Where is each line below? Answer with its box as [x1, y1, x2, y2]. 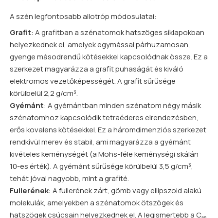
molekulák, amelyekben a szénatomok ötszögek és [10, 198, 183, 208]
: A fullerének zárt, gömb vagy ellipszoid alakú [49, 185, 201, 196]
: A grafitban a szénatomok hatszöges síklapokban [31, 27, 204, 38]
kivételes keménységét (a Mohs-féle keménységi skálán [10, 149, 199, 160]
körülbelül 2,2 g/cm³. [10, 88, 78, 99]
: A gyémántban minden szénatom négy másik [44, 100, 201, 111]
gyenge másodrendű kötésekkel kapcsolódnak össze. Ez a [10, 52, 208, 62]
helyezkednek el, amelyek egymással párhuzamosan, [10, 39, 190, 50]
